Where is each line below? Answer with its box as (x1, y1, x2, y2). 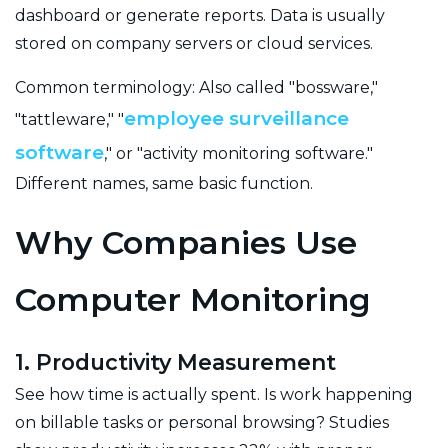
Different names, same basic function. (15, 173, 313, 193)
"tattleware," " (15, 109, 124, 129)
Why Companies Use (15, 222, 357, 262)
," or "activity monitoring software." (104, 143, 373, 163)
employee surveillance (124, 106, 349, 130)
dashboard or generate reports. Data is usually (15, 5, 385, 25)
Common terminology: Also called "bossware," (15, 77, 378, 97)
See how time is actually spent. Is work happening (15, 384, 413, 404)
